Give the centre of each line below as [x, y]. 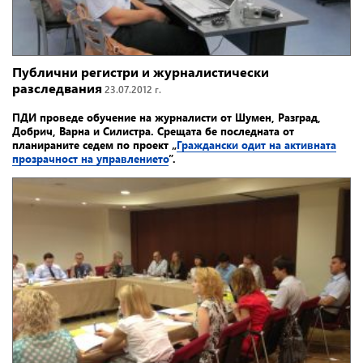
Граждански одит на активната [256, 144]
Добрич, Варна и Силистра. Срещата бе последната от [153, 130]
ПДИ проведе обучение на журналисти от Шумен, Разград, [167, 117]
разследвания [57, 88]
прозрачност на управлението [90, 158]
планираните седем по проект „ [94, 144]
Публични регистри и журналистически [141, 71]
